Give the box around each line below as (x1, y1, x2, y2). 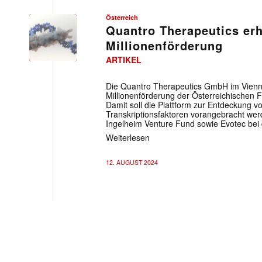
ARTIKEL (106, 54, 142, 65)
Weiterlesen (106, 131, 150, 143)
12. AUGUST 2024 (106, 158, 158, 167)
